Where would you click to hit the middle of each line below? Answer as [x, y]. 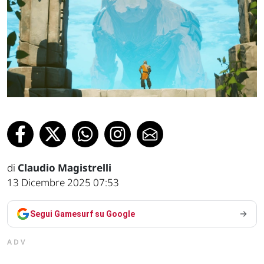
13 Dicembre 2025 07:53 [63, 182]
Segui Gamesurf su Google [82, 214]
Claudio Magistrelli [65, 167]
